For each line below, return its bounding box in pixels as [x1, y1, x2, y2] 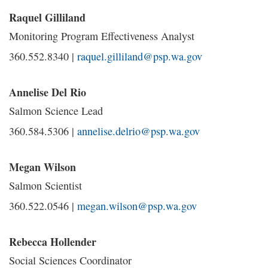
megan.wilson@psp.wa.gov [77, 199, 197, 213]
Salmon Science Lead [9, 103, 103, 118]
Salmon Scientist [9, 178, 82, 193]
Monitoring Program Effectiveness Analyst [9, 29, 194, 43]
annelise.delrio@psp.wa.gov [77, 124, 200, 138]
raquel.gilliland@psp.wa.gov [77, 49, 202, 63]
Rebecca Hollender [9, 234, 96, 249]
